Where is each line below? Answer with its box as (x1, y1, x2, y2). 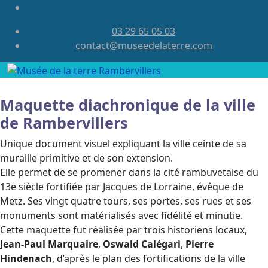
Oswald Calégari (103, 237, 181, 251)
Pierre (185, 237, 214, 251)
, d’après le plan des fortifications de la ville (52, 251, 245, 265)
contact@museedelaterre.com (75, 39, 212, 52)
